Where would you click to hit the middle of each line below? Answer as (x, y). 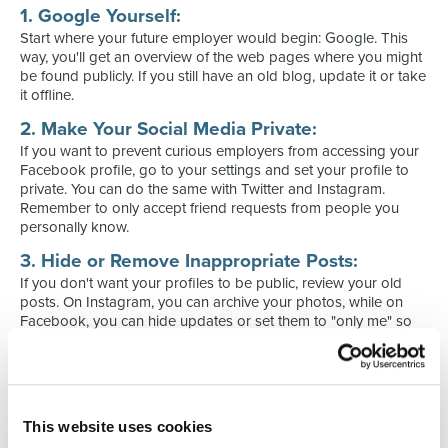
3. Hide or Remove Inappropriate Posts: (189, 261)
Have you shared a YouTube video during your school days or (221, 396)
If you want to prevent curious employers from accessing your (219, 151)
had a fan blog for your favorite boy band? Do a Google (202, 415)
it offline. (47, 95)
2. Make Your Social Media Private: (168, 129)
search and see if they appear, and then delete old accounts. (214, 434)
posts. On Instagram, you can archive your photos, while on (211, 302)
